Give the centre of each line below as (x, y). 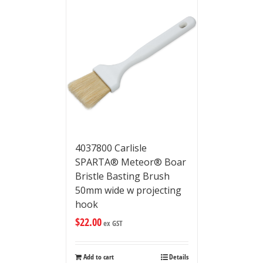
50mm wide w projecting (128, 190)
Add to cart (98, 257)
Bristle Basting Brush (122, 176)
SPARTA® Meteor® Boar (130, 162)
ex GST (112, 223)
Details (178, 257)
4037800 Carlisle (111, 148)
